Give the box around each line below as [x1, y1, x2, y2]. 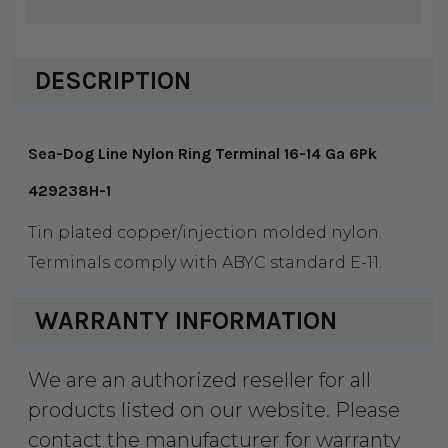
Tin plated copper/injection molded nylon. [27, 223, 382, 243]
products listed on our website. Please [27, 397, 400, 422]
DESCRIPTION [34, 65, 191, 95]
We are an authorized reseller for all [27, 367, 371, 392]
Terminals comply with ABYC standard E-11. [27, 253, 382, 273]
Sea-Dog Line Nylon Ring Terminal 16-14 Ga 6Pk [27, 144, 377, 164]
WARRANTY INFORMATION [34, 306, 337, 336]
